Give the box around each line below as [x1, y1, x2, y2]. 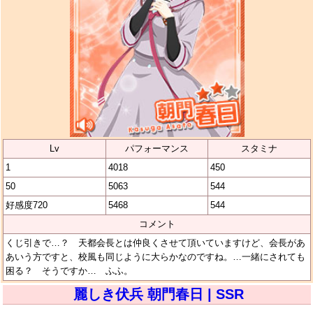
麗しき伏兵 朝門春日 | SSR [73, 286, 244, 302]
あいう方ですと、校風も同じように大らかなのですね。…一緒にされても [6, 251, 305, 262]
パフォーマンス [124, 143, 189, 154]
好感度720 [6, 199, 48, 210]
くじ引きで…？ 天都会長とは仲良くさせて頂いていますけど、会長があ [6, 237, 305, 248]
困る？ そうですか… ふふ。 [6, 265, 133, 276]
